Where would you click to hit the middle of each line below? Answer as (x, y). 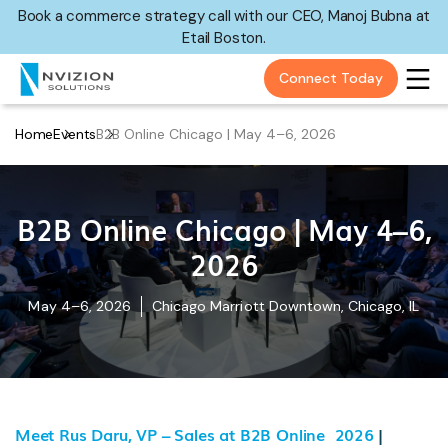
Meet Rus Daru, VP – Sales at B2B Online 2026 (197, 433)
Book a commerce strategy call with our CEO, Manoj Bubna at (224, 16)
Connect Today (331, 78)
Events (75, 133)
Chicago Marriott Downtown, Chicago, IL (286, 306)
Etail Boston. (224, 38)
